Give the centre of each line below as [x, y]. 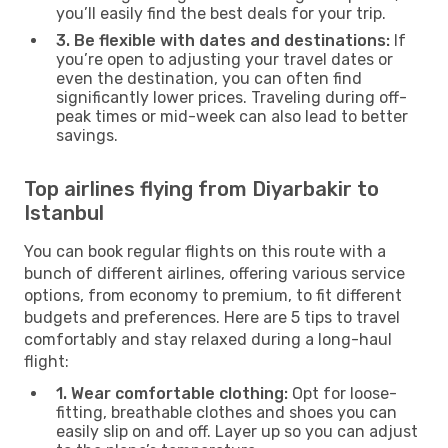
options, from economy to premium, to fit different [213, 295]
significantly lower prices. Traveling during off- [231, 97]
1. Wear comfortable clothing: [172, 393]
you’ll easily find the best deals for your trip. [221, 13]
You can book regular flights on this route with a [205, 251]
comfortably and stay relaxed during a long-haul [208, 339]
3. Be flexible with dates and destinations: [223, 40]
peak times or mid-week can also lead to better [232, 116]
